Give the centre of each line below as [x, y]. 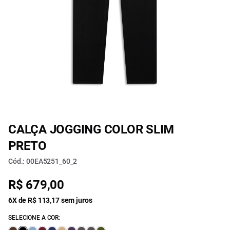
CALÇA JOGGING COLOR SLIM [91, 129]
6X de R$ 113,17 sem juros [50, 200]
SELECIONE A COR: [34, 218]
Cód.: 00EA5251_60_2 [43, 161]
